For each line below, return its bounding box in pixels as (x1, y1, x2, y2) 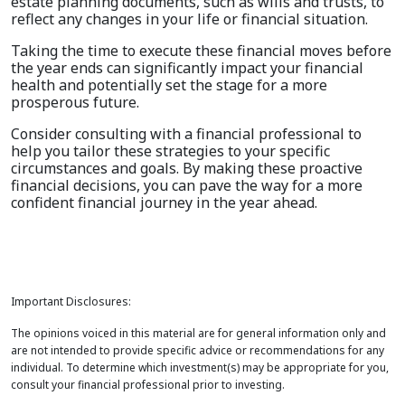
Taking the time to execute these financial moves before (11, 41, 391, 61)
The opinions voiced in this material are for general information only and (11, 325, 386, 342)
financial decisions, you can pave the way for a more (11, 175, 363, 196)
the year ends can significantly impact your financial (11, 58, 363, 79)
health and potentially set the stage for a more (11, 75, 327, 96)
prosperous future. (11, 92, 139, 113)
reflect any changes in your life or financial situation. (11, 9, 368, 30)
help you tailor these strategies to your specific (11, 141, 330, 162)
